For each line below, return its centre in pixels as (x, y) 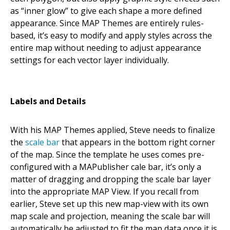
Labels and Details (48, 101)
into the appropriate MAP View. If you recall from (104, 191)
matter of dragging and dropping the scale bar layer (111, 179)
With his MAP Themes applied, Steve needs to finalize (113, 130)
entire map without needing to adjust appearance (106, 47)
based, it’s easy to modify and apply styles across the (111, 35)
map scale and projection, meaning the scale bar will (110, 216)
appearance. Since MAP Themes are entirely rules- (107, 23)
